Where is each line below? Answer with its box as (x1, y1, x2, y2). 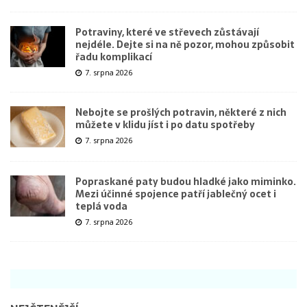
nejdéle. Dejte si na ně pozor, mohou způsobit (75, 37, 295, 53)
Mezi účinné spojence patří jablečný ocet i (75, 186, 276, 202)
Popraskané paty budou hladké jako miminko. (75, 174, 296, 190)
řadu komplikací (75, 49, 152, 65)
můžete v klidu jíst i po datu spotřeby (75, 117, 255, 133)
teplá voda (75, 199, 127, 214)
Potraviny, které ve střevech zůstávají (75, 25, 259, 40)
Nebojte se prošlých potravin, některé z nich (75, 105, 286, 121)
